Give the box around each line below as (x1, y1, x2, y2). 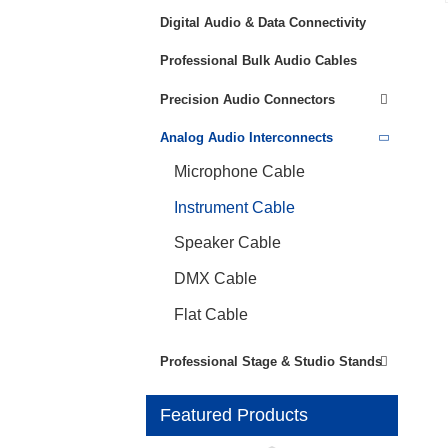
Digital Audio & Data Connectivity (160, 14, 366, 30)
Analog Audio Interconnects (160, 130, 333, 146)
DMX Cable (174, 269, 257, 287)
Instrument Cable (174, 198, 295, 216)
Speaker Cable (174, 234, 281, 252)
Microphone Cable (174, 163, 305, 181)
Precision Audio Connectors (160, 91, 335, 107)
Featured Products (160, 404, 308, 425)
